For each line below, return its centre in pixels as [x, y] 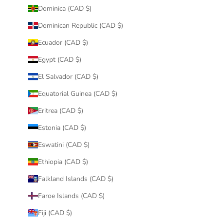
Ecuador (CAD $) [63, 42]
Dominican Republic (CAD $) [80, 25]
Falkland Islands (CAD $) [75, 179]
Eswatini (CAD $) [64, 145]
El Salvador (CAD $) [68, 76]
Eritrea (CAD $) [60, 110]
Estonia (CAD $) [62, 127]
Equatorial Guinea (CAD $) [77, 93]
